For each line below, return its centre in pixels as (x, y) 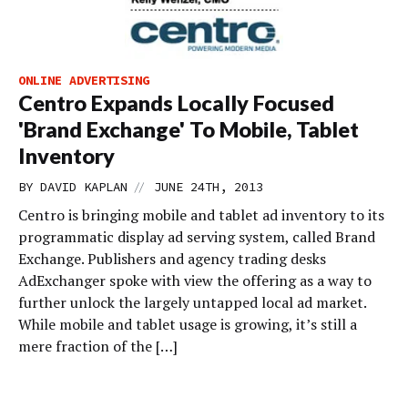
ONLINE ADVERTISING (84, 80)
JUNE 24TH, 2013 (209, 187)
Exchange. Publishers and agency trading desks (172, 259)
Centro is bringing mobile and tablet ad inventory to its (201, 215)
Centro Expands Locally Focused (176, 103)
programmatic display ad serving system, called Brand (197, 237)
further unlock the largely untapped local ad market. (192, 302)
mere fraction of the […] (98, 346)
